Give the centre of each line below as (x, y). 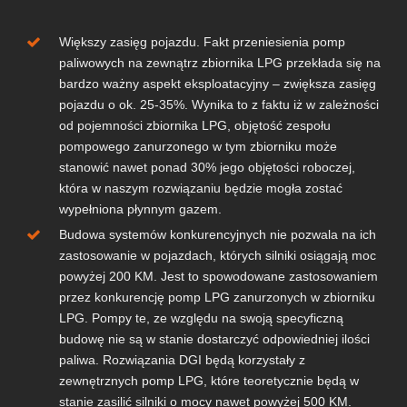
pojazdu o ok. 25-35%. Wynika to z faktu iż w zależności (218, 105)
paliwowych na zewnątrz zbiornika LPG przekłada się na (219, 63)
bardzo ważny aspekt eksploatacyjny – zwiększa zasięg (217, 84)
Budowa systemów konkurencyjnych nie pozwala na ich (217, 235)
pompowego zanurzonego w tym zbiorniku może (198, 147)
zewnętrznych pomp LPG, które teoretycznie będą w (208, 381)
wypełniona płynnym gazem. (140, 209)
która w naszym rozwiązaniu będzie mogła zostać (200, 189)
